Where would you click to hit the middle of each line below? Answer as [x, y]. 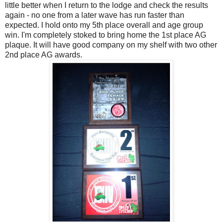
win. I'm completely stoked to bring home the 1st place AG [106, 35]
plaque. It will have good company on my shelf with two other [111, 45]
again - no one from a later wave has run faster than [95, 15]
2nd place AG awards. [44, 55]
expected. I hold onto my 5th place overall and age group [104, 25]
